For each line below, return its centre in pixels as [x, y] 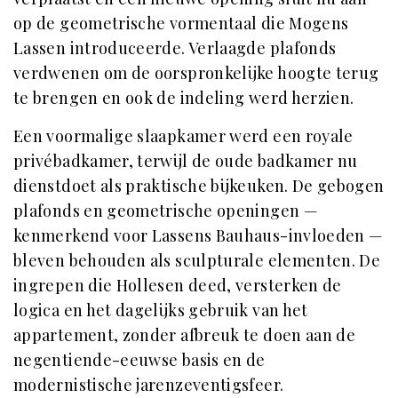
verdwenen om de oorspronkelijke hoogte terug [196, 73]
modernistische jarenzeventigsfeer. [149, 385]
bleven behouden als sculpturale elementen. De [197, 260]
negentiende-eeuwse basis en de [139, 360]
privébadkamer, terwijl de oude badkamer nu [186, 161]
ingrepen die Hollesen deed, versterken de [178, 285]
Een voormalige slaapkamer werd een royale [183, 136]
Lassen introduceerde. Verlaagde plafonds [175, 48]
